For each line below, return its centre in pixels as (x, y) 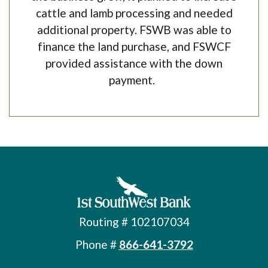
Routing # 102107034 (134, 222)
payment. (133, 80)
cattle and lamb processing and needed (134, 13)
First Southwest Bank (119, 183)
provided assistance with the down (134, 63)
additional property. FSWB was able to (134, 30)
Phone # (97, 245)
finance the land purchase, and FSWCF (134, 47)
